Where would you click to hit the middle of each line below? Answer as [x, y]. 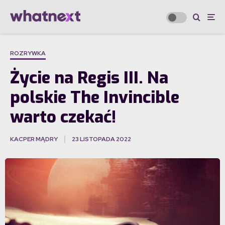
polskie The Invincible [95, 98]
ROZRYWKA [28, 53]
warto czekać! [63, 117]
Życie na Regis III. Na [89, 78]
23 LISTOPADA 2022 [101, 139]
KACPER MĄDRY [34, 139]
